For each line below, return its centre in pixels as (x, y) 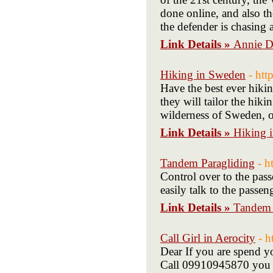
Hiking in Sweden (203, 75)
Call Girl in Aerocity (208, 238)
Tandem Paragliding (207, 163)
